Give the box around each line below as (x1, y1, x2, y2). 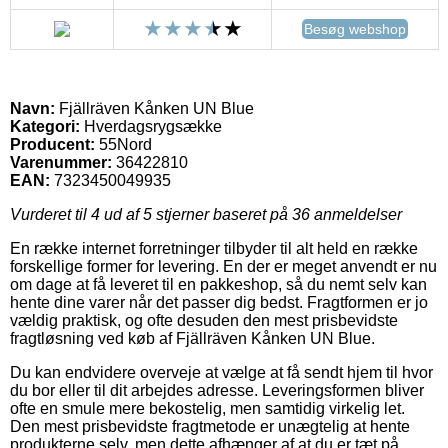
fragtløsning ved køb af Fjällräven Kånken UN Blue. (10, 329, 375, 347)
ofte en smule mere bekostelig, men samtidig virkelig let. (10, 399, 405, 417)
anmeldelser (310, 205, 402, 223)
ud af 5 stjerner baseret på (100, 205, 292, 223)
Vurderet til (10, 205, 91, 223)
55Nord (99, 135, 152, 153)
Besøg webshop (304, 20, 406, 37)
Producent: (10, 135, 95, 153)
